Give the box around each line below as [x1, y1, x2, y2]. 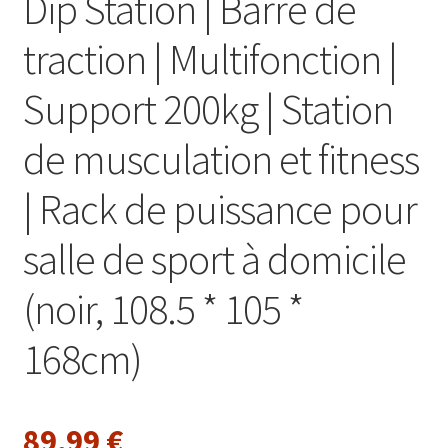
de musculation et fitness [22, 132, 419, 185]
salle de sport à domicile [22, 232, 406, 285]
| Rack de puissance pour [22, 182, 417, 235]
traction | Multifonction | [22, 32, 397, 85]
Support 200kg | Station [22, 82, 393, 135]
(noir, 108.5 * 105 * [22, 282, 303, 335]
